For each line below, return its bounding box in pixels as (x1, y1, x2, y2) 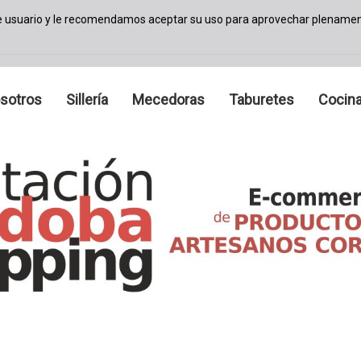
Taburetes (229, 91, 295, 109)
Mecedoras (132, 91, 205, 109)
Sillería (66, 91, 109, 109)
